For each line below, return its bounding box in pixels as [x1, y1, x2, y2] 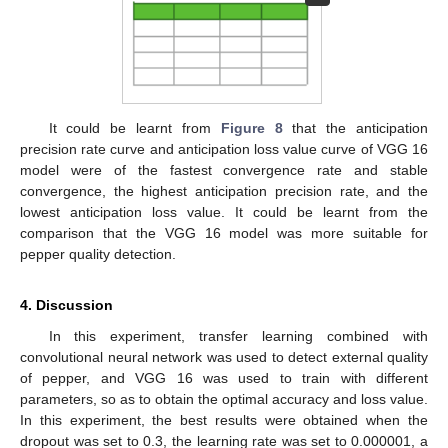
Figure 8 [220, 120, 283, 137]
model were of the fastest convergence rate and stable [20, 162, 428, 179]
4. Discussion [20, 297, 113, 314]
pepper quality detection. [20, 246, 176, 263]
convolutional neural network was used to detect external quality [20, 349, 428, 366]
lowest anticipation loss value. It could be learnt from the [20, 204, 428, 221]
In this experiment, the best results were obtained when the [20, 412, 428, 429]
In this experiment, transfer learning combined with [48, 328, 428, 345]
